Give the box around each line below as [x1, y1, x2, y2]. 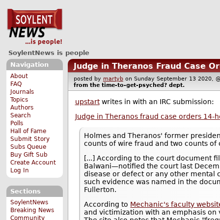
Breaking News [10, 207, 55, 214]
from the [73, 82, 102, 88]
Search [10, 111, 31, 119]
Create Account [10, 159, 56, 166]
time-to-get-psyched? [101, 82, 167, 88]
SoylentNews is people [8, 49, 89, 56]
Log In [10, 166, 29, 174]
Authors [10, 104, 34, 111]
